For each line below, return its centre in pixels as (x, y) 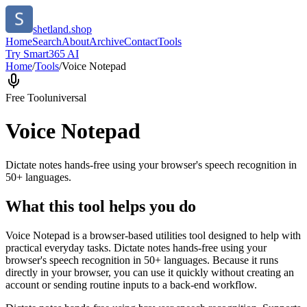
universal (67, 98)
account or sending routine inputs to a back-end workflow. (131, 284)
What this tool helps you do (101, 206)
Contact (141, 41)
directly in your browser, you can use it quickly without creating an (150, 272)
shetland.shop (62, 29)
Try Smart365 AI (42, 54)
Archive (107, 41)
